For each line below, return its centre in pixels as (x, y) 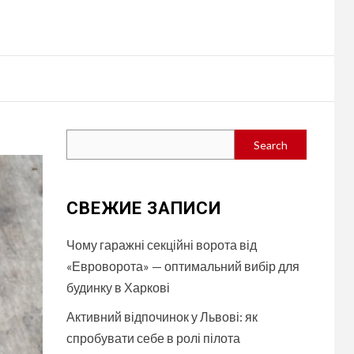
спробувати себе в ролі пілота (153, 338)
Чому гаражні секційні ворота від (161, 245)
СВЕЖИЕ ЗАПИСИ (143, 208)
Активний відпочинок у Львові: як (162, 316)
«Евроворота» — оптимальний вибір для (183, 266)
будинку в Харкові (118, 287)
